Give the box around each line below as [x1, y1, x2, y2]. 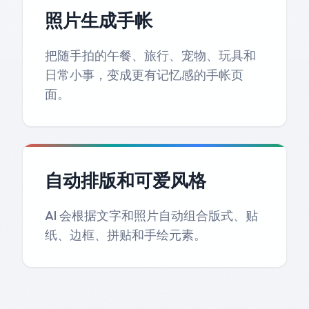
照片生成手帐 [45, 8, 152, 32]
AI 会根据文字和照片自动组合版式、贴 [45, 207, 258, 223]
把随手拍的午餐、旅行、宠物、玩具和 [45, 47, 256, 63]
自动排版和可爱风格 [45, 168, 206, 192]
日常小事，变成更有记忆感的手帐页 [45, 66, 243, 83]
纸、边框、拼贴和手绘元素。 [45, 226, 206, 243]
